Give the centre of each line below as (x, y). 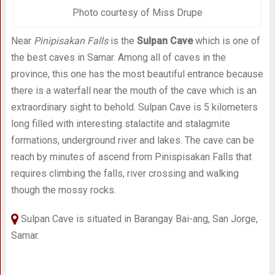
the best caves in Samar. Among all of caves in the (118, 58)
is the (122, 41)
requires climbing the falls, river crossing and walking (125, 174)
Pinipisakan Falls (71, 41)
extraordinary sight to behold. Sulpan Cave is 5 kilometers (134, 107)
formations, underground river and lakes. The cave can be (132, 141)
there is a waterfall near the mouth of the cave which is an (134, 91)
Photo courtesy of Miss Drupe (137, 13)
